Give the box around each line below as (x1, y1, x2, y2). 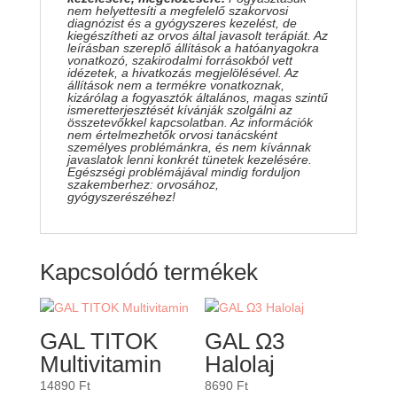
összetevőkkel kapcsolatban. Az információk (66, 115, 313, 130)
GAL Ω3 (205, 328, 285, 355)
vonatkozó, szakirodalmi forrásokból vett (66, 53, 292, 68)
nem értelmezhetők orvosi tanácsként (66, 128, 277, 143)
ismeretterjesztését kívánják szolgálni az (66, 103, 292, 118)
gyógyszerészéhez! (66, 190, 175, 205)
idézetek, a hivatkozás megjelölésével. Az (66, 66, 299, 81)
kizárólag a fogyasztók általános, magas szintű (66, 90, 328, 105)
